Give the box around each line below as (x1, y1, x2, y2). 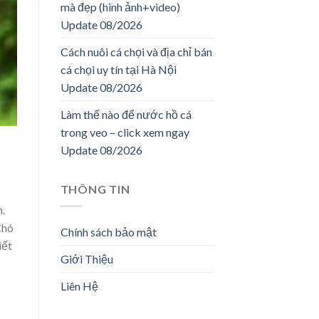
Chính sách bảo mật (60, 225, 157, 239)
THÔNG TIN (60, 182, 130, 196)
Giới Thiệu (60, 252, 113, 266)
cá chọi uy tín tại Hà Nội (60, 62, 177, 76)
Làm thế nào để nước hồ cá (60, 107, 192, 121)
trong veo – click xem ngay (60, 125, 189, 139)
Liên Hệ (60, 279, 98, 293)
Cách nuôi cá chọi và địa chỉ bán (60, 44, 212, 58)
